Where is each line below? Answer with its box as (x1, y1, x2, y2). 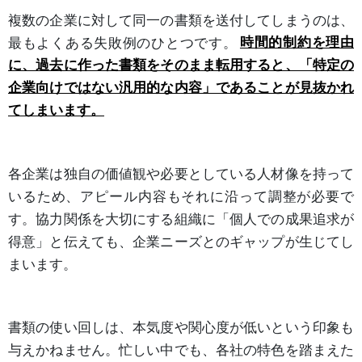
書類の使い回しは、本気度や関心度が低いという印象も (8, 318, 354, 335)
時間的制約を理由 (239, 34, 355, 51)
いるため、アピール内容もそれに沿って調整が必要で (8, 187, 354, 204)
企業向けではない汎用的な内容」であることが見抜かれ (8, 79, 354, 96)
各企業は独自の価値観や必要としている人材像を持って (8, 165, 354, 182)
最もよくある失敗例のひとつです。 (8, 34, 238, 51)
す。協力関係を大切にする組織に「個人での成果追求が (8, 210, 354, 227)
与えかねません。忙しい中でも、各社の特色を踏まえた (8, 341, 354, 358)
